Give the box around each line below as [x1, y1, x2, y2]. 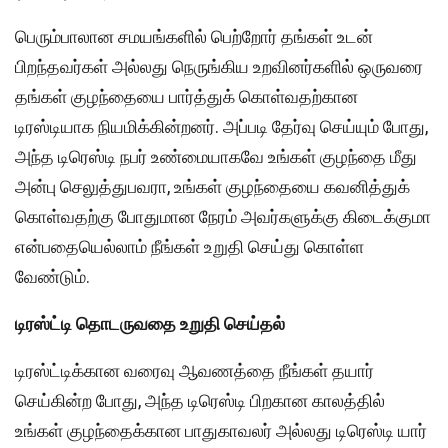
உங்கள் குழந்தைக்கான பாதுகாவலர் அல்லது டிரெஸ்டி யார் [15, 419, 427, 441]
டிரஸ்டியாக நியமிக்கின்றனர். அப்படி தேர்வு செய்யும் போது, [15, 115, 428, 137]
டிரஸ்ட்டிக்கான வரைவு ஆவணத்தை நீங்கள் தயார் [15, 359, 374, 381]
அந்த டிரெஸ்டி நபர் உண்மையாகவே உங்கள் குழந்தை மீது [15, 145, 417, 167]
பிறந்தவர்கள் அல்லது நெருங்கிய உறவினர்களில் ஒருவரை [15, 55, 423, 77]
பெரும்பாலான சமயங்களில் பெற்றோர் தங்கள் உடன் [15, 25, 373, 47]
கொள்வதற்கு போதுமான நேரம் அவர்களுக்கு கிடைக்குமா [15, 205, 431, 227]
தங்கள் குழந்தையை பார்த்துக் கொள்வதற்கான [15, 85, 358, 107]
